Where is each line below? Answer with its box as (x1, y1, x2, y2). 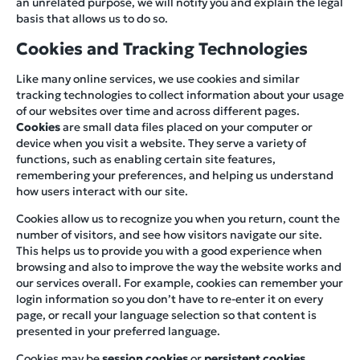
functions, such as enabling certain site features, (16, 152, 276, 167)
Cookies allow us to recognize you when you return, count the (16, 211, 340, 227)
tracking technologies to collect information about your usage (16, 88, 344, 103)
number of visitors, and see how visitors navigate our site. (16, 227, 322, 243)
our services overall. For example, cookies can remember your (16, 276, 343, 291)
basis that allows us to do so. (16, 11, 168, 27)
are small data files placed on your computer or (60, 120, 313, 135)
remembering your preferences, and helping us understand (16, 168, 333, 183)
